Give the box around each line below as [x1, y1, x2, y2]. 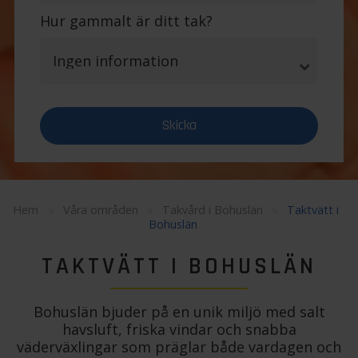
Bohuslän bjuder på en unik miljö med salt [33, 302, 325, 322]
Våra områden [62, 201, 138, 217]
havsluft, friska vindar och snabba [62, 320, 296, 340]
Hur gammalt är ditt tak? [40, 11, 213, 31]
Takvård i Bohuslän [162, 201, 264, 217]
